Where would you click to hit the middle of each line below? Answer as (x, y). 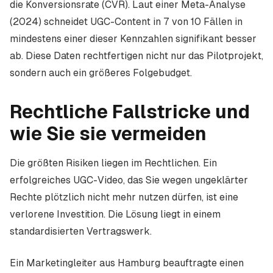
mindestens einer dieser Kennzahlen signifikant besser (133, 39)
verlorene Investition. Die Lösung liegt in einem (115, 214)
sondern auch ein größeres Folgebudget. (101, 73)
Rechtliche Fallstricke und (130, 112)
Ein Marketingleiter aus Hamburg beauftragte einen (127, 263)
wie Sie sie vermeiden (108, 134)
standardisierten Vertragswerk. (81, 231)
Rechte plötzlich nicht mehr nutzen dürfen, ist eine (124, 197)
